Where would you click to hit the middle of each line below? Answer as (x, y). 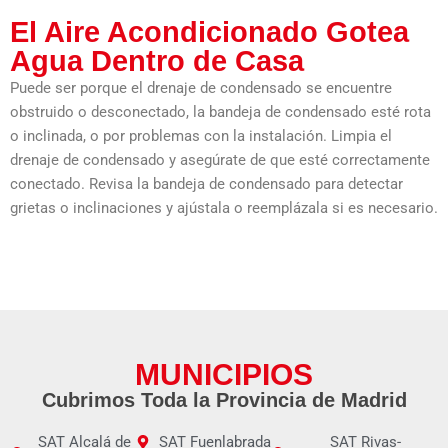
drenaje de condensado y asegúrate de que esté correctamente (220, 159)
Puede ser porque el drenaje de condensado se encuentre (201, 87)
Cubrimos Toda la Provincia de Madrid (224, 399)
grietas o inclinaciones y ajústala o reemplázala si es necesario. (224, 207)
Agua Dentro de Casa (157, 60)
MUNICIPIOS (224, 374)
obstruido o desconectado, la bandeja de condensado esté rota (220, 111)
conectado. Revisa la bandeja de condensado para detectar (206, 183)
